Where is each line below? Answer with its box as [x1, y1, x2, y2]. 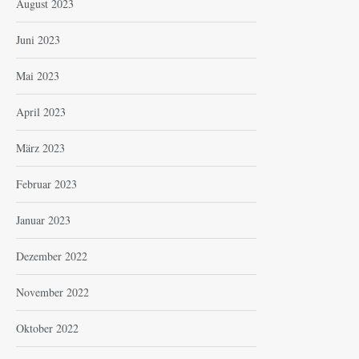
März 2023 [16, 139, 65, 155]
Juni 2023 [16, 31, 60, 47]
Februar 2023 [16, 175, 77, 192]
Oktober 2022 [16, 320, 79, 336]
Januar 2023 [16, 212, 71, 228]
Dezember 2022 [16, 248, 87, 264]
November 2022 [16, 284, 89, 300]
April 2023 [16, 103, 66, 119]
